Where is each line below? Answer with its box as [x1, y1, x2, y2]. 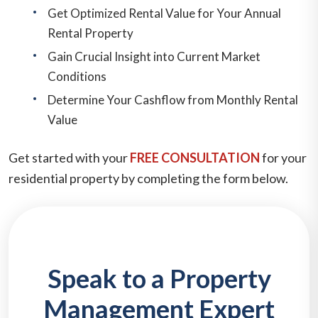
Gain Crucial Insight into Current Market [48, 48, 261, 64]
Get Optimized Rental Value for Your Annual [48, 5, 281, 21]
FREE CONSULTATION [130, 149, 260, 165]
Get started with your [9, 149, 130, 165]
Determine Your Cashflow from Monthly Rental [48, 92, 298, 107]
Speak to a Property [47, 262, 271, 294]
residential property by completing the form [9, 170, 252, 186]
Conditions [48, 68, 106, 84]
